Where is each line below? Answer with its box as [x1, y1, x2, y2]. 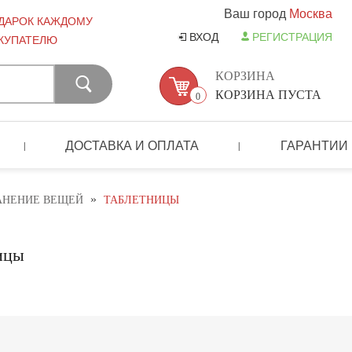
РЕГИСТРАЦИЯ [252, 29, 332, 44]
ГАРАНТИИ [280, 136, 348, 153]
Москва [289, 5, 332, 21]
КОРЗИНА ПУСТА [215, 88, 321, 101]
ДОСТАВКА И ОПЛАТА [65, 136, 200, 153]
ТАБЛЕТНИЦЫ [104, 194, 179, 207]
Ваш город [224, 5, 289, 21]
